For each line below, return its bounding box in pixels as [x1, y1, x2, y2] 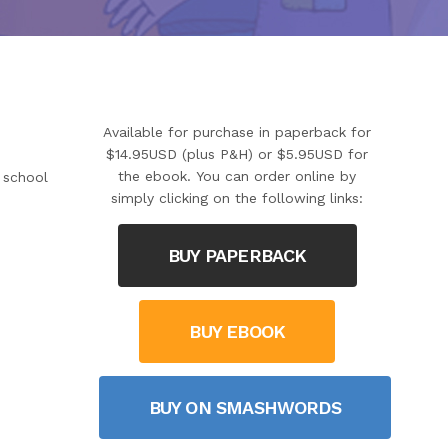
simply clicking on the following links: [111, 190, 364, 206]
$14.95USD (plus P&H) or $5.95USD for [106, 146, 369, 162]
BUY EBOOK [189, 321, 286, 342]
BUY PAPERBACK [167, 245, 307, 266]
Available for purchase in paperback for [103, 124, 372, 140]
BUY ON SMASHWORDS [148, 397, 341, 418]
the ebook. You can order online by [118, 168, 357, 184]
